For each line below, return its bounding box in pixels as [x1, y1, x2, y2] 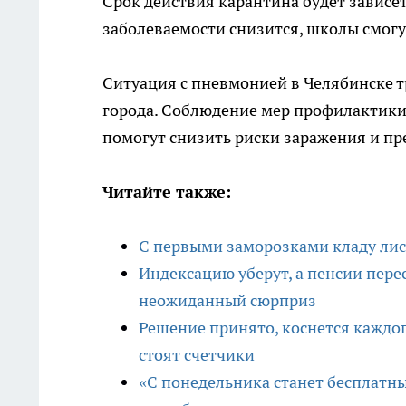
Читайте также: [102, 181, 231, 203]
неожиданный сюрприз [139, 290, 316, 312]
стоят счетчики [139, 344, 255, 366]
